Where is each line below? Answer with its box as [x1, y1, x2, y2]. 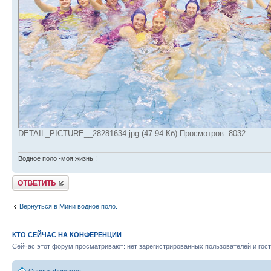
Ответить [12, 175, 41, 183]
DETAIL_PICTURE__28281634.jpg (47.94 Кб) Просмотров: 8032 [18, 129, 246, 139]
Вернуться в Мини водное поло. [19, 203, 117, 211]
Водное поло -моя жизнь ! [18, 154, 97, 162]
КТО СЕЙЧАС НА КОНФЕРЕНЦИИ [12, 230, 122, 238]
